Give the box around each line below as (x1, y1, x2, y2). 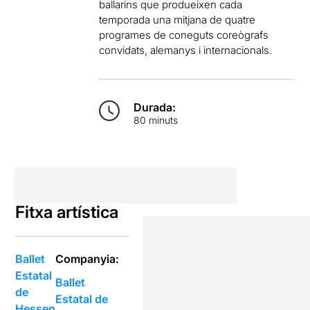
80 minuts (134, 114, 179, 126)
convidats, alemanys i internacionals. (99, 44, 273, 57)
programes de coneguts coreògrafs (99, 28, 269, 42)
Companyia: (55, 252, 120, 266)
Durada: (134, 100, 176, 114)
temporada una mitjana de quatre (99, 13, 256, 26)
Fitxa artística (15, 202, 119, 222)
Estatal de (55, 292, 109, 306)
